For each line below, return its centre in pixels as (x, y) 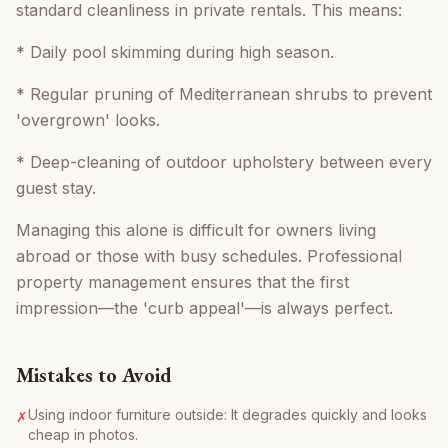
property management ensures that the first (182, 282)
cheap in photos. (83, 435)
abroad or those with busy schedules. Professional (209, 256)
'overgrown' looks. (88, 120)
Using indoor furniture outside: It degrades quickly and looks (227, 415)
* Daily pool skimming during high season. (175, 52)
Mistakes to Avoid (94, 375)
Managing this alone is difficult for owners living (196, 230)
